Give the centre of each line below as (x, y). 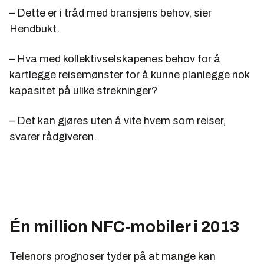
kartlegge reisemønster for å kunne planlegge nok (129, 75)
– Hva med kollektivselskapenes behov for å (115, 59)
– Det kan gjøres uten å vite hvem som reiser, (118, 121)
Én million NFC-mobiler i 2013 (124, 227)
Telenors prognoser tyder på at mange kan (113, 257)
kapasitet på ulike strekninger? (83, 91)
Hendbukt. (34, 29)
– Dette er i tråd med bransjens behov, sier (110, 13)
